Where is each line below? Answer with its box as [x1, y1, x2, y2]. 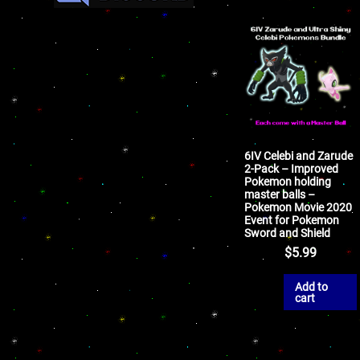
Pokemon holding [244, 174, 332, 188]
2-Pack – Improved [244, 162, 339, 175]
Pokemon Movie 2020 [244, 200, 353, 214]
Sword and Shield [244, 226, 331, 239]
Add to [295, 280, 329, 293]
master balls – [244, 187, 316, 201]
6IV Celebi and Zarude [244, 149, 354, 162]
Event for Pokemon [244, 213, 340, 227]
